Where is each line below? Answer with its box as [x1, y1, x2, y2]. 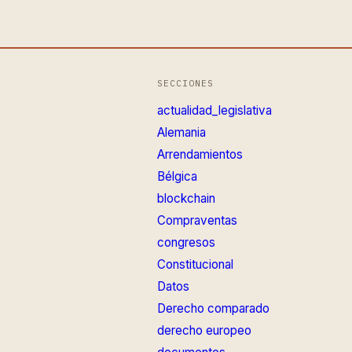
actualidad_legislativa [156, 102, 272, 118]
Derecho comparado [156, 300, 269, 316]
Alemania [156, 124, 206, 140]
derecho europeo [156, 322, 251, 338]
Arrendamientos [156, 146, 243, 162]
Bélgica [156, 168, 197, 184]
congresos [156, 234, 215, 250]
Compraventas [156, 212, 237, 228]
